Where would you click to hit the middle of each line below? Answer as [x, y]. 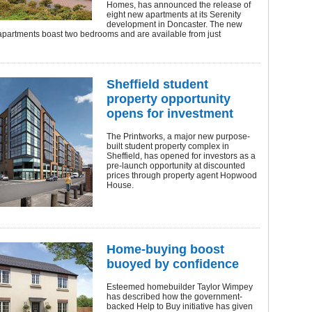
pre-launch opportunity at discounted [176, 166]
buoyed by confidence [173, 264]
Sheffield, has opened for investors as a [181, 156]
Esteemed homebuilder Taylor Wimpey [180, 287]
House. [120, 185]
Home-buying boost [165, 249]
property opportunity [169, 99]
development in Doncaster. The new [174, 24]
